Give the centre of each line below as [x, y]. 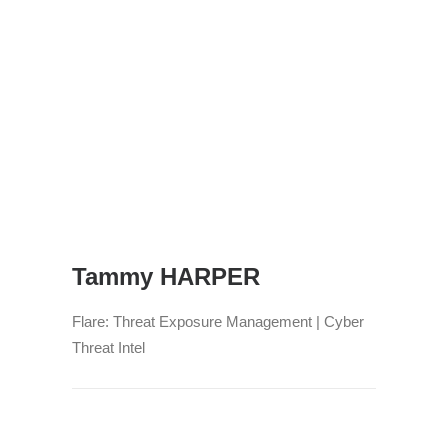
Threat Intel [108, 347]
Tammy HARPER [166, 276]
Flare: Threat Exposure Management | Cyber [218, 321]
